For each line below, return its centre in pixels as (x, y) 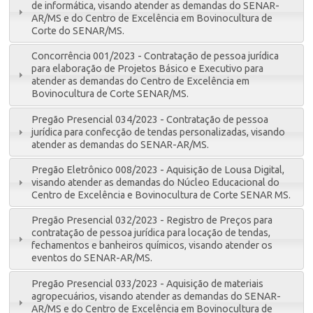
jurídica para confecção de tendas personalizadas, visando (159, 132)
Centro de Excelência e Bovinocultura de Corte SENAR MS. (161, 195)
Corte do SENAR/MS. (78, 31)
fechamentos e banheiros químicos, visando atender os (152, 246)
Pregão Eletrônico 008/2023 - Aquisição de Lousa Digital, (158, 170)
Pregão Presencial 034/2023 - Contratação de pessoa (150, 119)
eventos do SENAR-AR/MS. (92, 258)
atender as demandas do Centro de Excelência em (141, 81)
